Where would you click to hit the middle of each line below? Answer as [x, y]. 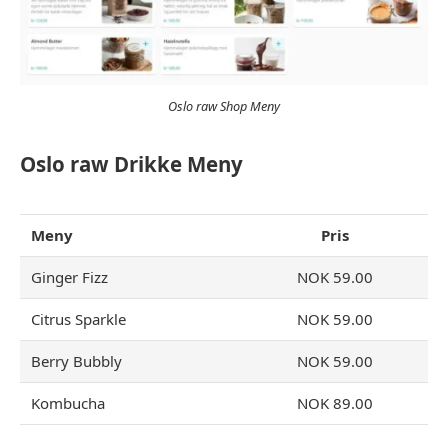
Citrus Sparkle [79, 319]
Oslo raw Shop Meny [224, 106]
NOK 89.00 [334, 403]
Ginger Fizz [70, 277]
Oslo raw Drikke [101, 163]
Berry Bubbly [77, 361]
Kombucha [68, 403]
